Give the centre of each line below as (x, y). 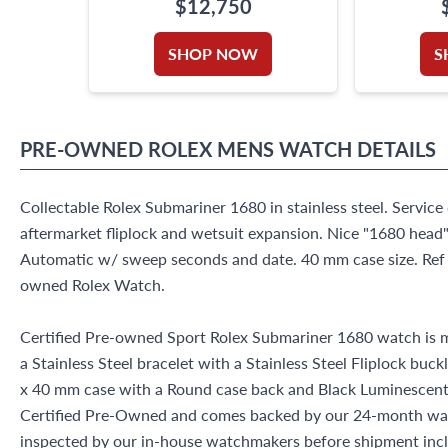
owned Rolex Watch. (92, 284)
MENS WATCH (284, 148)
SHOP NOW (213, 53)
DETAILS (396, 148)
